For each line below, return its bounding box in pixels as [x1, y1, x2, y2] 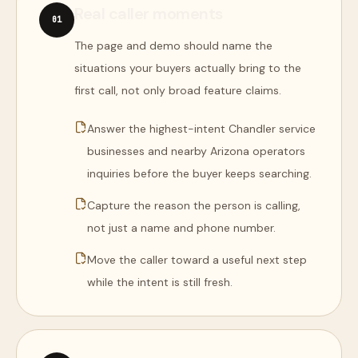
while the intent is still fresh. [87, 275, 233, 289]
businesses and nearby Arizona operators [87, 144, 305, 158]
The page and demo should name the [74, 38, 272, 53]
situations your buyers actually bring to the [74, 61, 301, 75]
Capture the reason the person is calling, [87, 198, 300, 213]
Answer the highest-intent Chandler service [87, 121, 316, 136]
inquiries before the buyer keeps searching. [87, 166, 312, 181]
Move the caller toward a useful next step [87, 253, 307, 267]
